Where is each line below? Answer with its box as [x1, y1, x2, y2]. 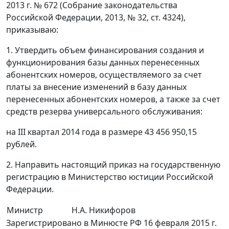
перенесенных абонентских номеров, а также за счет [6, 94, 220, 105]
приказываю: [6, 24, 58, 36]
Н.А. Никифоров [72, 204, 135, 216]
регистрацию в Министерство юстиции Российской [6, 171, 213, 183]
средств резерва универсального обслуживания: [6, 106, 202, 118]
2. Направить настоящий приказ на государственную [6, 159, 220, 171]
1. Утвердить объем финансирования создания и [6, 44, 204, 56]
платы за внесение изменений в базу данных [6, 81, 187, 93]
